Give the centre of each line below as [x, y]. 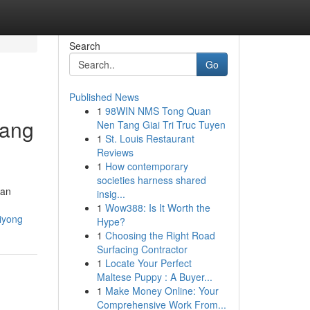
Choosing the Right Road [160, 235]
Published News [104, 97]
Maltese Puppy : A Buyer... [154, 277]
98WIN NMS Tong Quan [158, 111]
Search [84, 46]
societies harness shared [151, 180]
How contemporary [146, 166]
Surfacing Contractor [142, 249]
